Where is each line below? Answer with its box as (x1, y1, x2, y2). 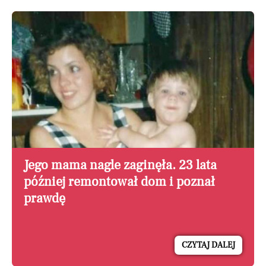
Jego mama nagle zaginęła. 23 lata (24, 157, 217, 174)
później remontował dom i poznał (24, 173, 215, 191)
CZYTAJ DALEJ (182, 240, 235, 251)
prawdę (24, 190, 65, 207)
